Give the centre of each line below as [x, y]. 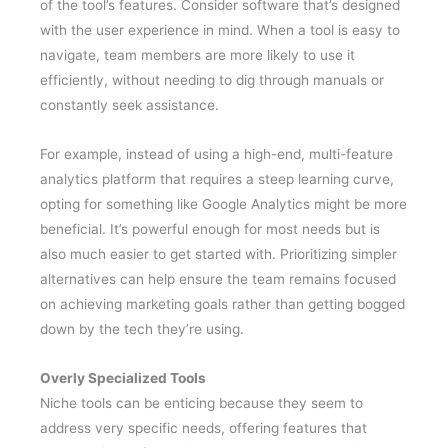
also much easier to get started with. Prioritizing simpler [218, 254]
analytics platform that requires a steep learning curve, [217, 179]
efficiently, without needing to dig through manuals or [212, 80]
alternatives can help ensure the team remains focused [218, 279]
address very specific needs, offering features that [203, 428]
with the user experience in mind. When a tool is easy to [220, 30]
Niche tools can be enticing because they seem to [201, 403]
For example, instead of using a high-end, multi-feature [216, 154]
